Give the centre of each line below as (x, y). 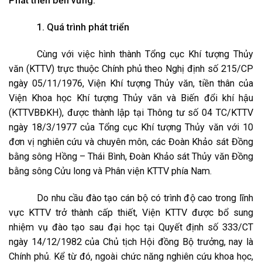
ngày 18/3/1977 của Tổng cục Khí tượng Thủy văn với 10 (131, 127)
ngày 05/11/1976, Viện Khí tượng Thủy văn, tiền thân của (131, 83)
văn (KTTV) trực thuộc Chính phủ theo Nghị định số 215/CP (131, 69)
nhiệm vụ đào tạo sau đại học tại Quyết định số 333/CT (131, 227)
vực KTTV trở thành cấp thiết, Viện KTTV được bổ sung (131, 213)
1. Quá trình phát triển (83, 27)
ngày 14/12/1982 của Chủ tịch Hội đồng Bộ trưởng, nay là (131, 242)
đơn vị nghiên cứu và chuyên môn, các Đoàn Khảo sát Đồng (131, 142)
